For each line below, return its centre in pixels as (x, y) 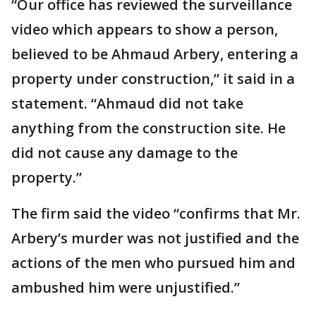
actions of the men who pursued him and (153, 263)
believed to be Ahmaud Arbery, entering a (155, 54)
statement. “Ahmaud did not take (127, 104)
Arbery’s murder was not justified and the (155, 238)
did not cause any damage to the (124, 153)
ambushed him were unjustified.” (126, 288)
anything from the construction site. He (148, 128)
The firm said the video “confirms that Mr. (156, 214)
